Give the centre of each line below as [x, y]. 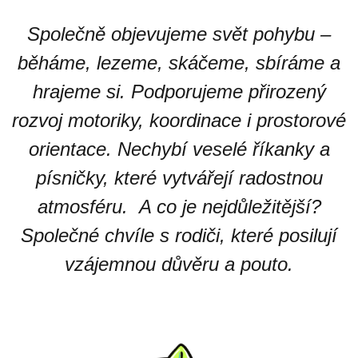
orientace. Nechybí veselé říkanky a [179, 149]
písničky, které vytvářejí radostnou [179, 178]
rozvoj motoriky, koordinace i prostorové [179, 120]
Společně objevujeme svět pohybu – [179, 34]
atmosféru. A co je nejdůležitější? [179, 207]
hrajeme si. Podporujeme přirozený [179, 91]
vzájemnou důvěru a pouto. [179, 264]
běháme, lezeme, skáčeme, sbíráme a [179, 63]
